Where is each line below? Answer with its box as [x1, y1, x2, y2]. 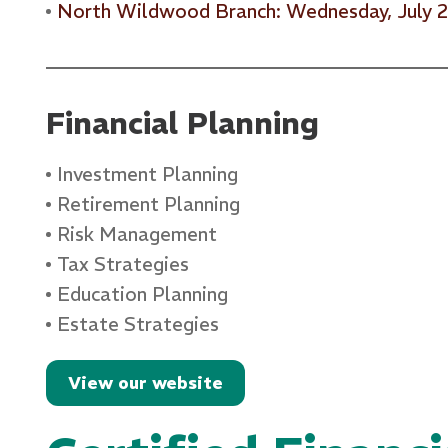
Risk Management [56, 221, 217, 246]
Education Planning [56, 281, 228, 306]
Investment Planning [56, 161, 238, 186]
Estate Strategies [56, 311, 219, 336]
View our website [67, 371, 223, 394]
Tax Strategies [56, 251, 189, 276]
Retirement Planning [56, 191, 240, 216]
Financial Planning [45, 104, 319, 142]
